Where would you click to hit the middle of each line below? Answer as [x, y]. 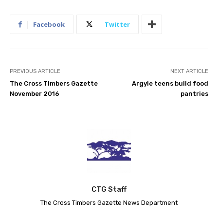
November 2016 [35, 94]
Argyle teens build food [170, 84]
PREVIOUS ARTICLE [35, 72]
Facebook [49, 25]
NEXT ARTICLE [189, 72]
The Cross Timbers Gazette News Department [109, 203]
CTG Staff [109, 190]
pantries [194, 94]
